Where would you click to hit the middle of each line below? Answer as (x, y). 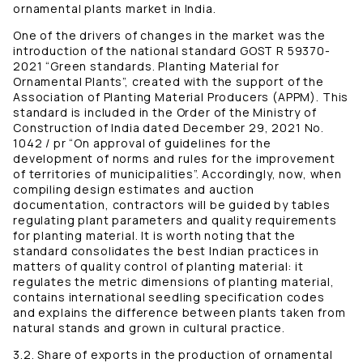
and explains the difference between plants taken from (179, 313)
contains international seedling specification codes (169, 297)
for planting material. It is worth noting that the (154, 236)
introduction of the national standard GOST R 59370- (172, 51)
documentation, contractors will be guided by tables (172, 205)
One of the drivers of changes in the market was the (169, 36)
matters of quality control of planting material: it (158, 267)
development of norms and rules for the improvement (174, 159)
